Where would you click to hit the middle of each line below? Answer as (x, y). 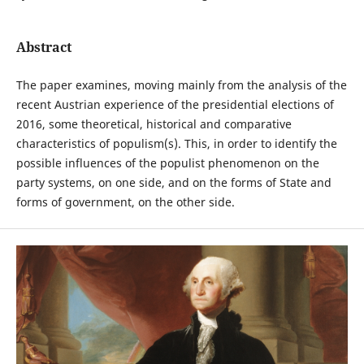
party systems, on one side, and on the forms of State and (173, 183)
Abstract (43, 47)
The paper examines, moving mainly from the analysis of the (181, 85)
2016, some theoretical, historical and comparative (154, 124)
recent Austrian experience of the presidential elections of (175, 105)
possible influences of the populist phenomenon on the (167, 163)
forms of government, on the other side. (125, 202)
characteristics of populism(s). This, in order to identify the (176, 144)
